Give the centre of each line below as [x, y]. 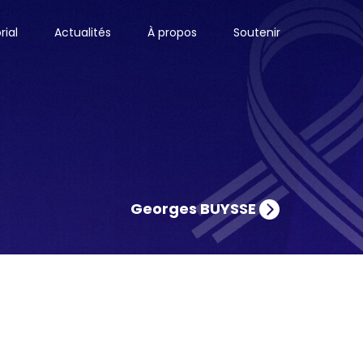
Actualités [83, 32]
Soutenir [257, 32]
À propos [172, 32]
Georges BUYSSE [195, 208]
